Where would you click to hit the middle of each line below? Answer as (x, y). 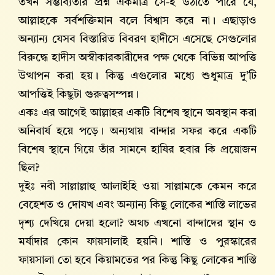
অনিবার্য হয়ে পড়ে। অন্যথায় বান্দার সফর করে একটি (137, 132)
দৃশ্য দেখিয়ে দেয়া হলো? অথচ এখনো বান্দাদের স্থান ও (137, 224)
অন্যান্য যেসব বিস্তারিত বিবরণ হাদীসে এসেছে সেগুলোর (137, 40)
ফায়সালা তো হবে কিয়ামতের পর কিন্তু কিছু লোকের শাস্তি (137, 261)
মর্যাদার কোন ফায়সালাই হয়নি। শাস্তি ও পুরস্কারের (137, 242)
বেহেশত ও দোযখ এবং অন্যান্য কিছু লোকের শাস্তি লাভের (137, 205)
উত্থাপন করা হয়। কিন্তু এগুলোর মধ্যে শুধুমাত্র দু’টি (137, 76)
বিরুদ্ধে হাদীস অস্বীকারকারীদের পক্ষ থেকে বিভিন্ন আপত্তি (137, 58)
